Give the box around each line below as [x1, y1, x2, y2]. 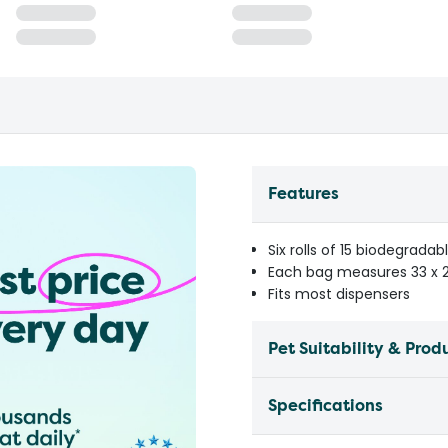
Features [268, 183, 339, 204]
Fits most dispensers [268, 284, 410, 304]
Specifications [268, 395, 383, 416]
